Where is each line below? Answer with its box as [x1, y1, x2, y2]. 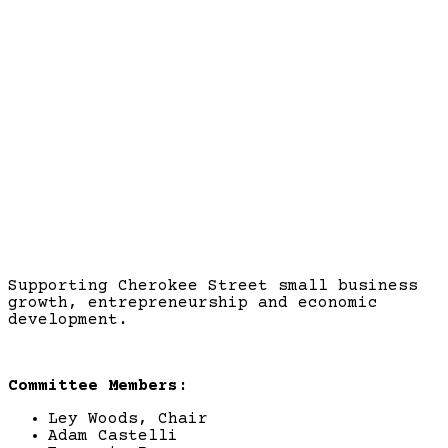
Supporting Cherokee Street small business [8, 276, 418, 295]
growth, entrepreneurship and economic [8, 293, 378, 312]
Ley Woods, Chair [48, 409, 218, 428]
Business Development [79, 190, 369, 223]
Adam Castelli [48, 426, 188, 445]
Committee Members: [8, 376, 188, 395]
